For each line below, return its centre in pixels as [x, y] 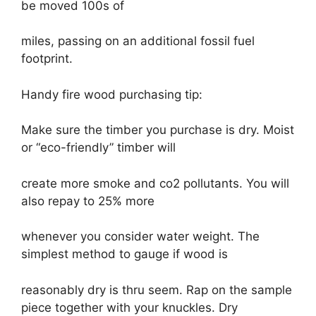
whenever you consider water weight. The [140, 236]
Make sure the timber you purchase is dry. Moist [158, 130]
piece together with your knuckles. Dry [129, 307]
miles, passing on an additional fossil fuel [138, 41]
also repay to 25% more [88, 201]
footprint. [47, 59]
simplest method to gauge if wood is [124, 254]
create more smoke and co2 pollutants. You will [155, 183]
